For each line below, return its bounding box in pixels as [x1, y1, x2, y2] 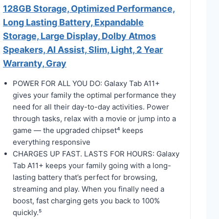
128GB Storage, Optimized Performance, [3, 3, 175, 14]
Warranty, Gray [3, 58, 66, 68]
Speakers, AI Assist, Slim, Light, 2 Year [3, 44, 163, 55]
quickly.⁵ [13, 207, 42, 217]
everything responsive [13, 137, 90, 147]
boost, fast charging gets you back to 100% [13, 196, 160, 205]
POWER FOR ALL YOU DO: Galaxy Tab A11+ [13, 78, 160, 88]
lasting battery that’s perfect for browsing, [13, 172, 157, 182]
